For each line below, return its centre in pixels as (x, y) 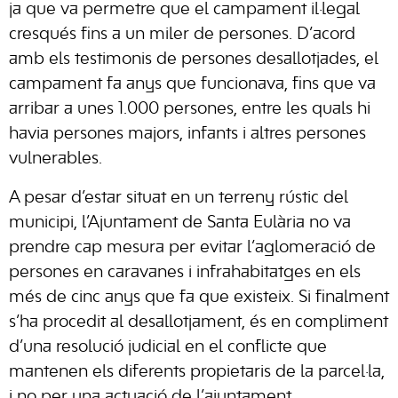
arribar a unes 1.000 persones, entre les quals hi (190, 109)
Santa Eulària (258, 223)
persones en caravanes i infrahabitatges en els (185, 272)
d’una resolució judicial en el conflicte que (168, 347)
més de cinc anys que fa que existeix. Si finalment (199, 297)
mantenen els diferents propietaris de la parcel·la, (197, 372)
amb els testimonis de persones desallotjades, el (194, 59)
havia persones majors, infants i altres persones (187, 134)
